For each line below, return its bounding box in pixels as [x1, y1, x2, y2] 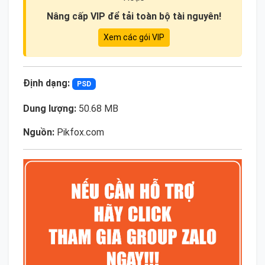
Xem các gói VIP [103, 33, 164, 43]
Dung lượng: [23, 103, 76, 115]
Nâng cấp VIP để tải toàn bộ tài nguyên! [46, 11, 221, 22]
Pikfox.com [54, 127, 104, 138]
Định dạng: [23, 77, 70, 89]
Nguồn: [23, 127, 54, 138]
